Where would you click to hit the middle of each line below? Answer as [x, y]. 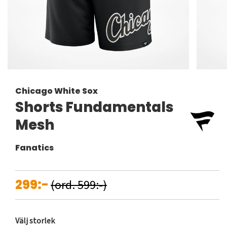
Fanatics [34, 148]
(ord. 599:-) [79, 185]
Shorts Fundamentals [94, 107]
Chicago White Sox [56, 91]
